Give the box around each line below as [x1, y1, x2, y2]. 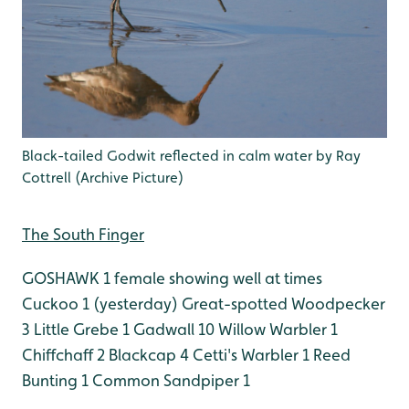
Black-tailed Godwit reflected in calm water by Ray [22, 147, 361, 165]
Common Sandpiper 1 [89, 371, 250, 391]
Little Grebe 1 [30, 320, 130, 340]
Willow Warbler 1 [215, 320, 338, 340]
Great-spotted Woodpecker [178, 294, 385, 314]
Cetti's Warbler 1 [189, 345, 309, 365]
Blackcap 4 [105, 345, 189, 365]
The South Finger [22, 225, 144, 245]
